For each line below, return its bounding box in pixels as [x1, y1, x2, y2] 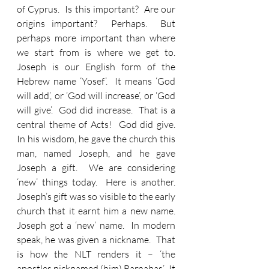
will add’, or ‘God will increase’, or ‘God [17, 89, 175, 101]
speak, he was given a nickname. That [17, 234, 175, 246]
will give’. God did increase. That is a [17, 104, 175, 116]
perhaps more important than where [17, 32, 175, 44]
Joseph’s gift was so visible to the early [17, 190, 175, 202]
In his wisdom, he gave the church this [17, 133, 175, 145]
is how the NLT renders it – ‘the [17, 248, 175, 260]
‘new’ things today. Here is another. [17, 176, 175, 188]
